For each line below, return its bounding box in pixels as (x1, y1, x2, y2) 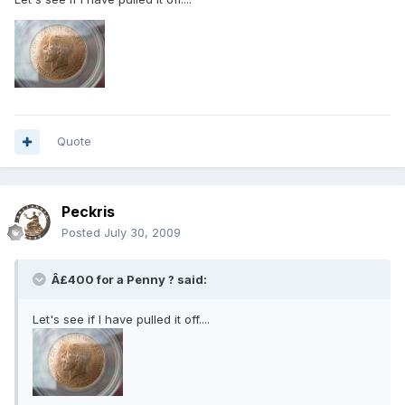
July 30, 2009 (104, 225, 181, 240)
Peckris (61, 202, 115, 221)
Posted (61, 225, 104, 240)
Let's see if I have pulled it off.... (33, 312, 210, 327)
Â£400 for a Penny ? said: (49, 272, 207, 287)
